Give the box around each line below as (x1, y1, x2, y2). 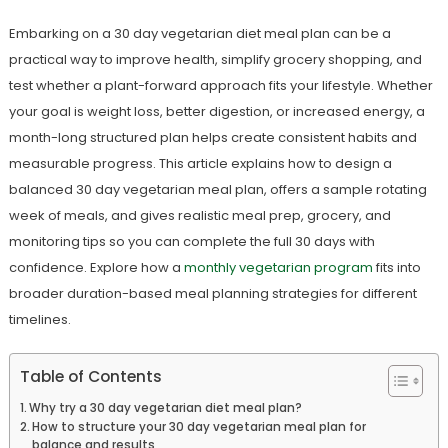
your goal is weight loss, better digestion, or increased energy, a (8, 102, 425, 121)
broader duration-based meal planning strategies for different (8, 284, 417, 303)
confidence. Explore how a (8, 258, 184, 277)
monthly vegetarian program (183, 258, 373, 277)
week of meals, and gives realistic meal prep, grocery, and (8, 206, 391, 225)
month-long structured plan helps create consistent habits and (8, 128, 417, 147)
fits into (372, 258, 421, 277)
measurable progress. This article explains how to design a (8, 154, 392, 173)
